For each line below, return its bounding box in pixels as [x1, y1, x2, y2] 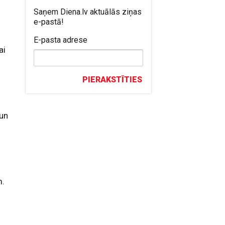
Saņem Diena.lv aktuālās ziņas [34, 7, 142, 17]
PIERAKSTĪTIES [82, 75, 143, 84]
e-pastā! [34, 17, 64, 27]
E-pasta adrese [34, 35, 88, 45]
